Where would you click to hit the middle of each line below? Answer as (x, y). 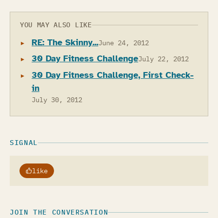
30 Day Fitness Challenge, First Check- (113, 75)
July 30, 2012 (57, 100)
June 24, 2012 (124, 43)
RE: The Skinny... (65, 42)
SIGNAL (24, 143)
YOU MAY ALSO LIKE (56, 25)
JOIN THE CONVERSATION (59, 212)
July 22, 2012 (163, 59)
